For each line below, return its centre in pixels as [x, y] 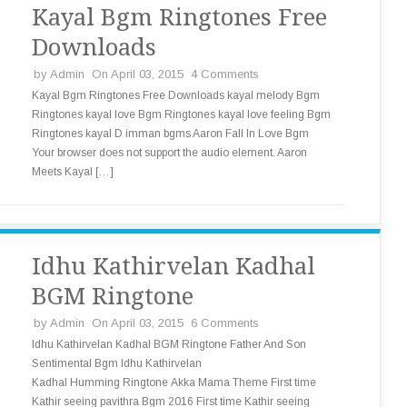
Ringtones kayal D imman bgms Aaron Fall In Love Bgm [170, 134]
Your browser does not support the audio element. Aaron [169, 153]
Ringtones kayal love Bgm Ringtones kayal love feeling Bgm [181, 114]
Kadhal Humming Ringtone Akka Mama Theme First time [174, 382]
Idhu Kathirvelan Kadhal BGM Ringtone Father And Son [169, 344]
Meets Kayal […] [73, 172]
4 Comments [225, 74]
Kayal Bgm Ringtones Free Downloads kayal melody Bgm [176, 95]
